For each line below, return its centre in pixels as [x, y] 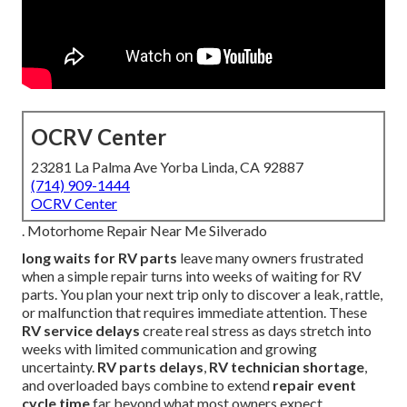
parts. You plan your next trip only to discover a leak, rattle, [202, 294]
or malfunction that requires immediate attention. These [194, 313]
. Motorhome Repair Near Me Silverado [144, 231]
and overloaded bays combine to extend [147, 385]
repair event [314, 385]
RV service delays [81, 331]
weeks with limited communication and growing [169, 349]
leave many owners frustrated [270, 258]
